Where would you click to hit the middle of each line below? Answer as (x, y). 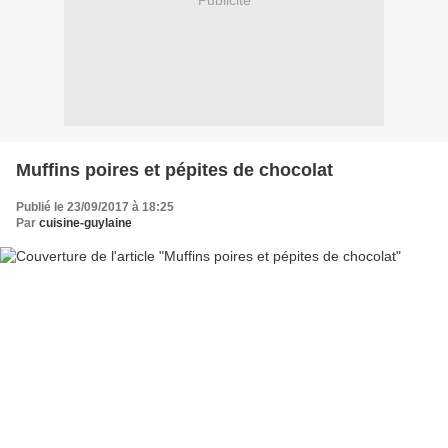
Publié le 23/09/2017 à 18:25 (95, 206)
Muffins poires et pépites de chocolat (174, 169)
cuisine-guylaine (85, 222)
